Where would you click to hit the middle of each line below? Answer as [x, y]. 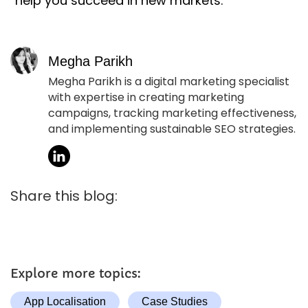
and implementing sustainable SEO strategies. [172, 129]
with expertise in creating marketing [146, 97]
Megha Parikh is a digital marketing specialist [169, 81]
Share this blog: [64, 196]
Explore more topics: [75, 274]
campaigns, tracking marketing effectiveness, [172, 113]
